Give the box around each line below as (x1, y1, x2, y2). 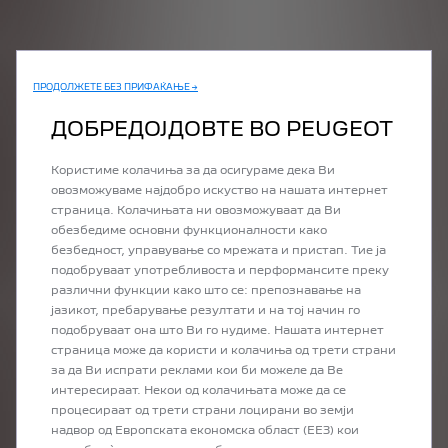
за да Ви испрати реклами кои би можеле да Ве (51, 366, 343, 376)
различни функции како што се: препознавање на (51, 286, 361, 296)
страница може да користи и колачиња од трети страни (51, 346, 396, 356)
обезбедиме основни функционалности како (51, 226, 327, 236)
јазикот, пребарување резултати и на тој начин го (51, 306, 360, 316)
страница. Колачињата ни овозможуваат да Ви (51, 206, 341, 216)
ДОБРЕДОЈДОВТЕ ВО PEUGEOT (51, 122, 393, 140)
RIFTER (196, 296, 252, 308)
